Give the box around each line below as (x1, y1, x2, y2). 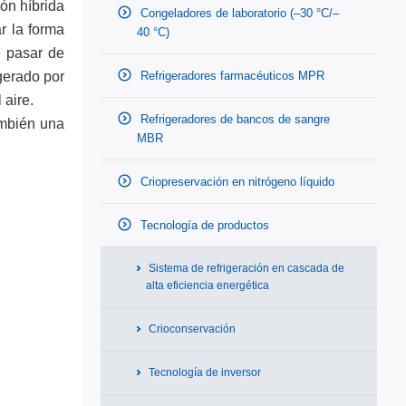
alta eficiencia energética (146, 279, 269, 292)
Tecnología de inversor (146, 366, 261, 379)
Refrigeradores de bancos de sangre (137, 112, 330, 126)
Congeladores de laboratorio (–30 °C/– (137, 6, 339, 20)
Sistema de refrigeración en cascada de (146, 262, 344, 275)
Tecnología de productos (137, 218, 269, 232)
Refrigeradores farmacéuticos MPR (137, 69, 324, 82)
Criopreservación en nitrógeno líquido (137, 175, 334, 188)
